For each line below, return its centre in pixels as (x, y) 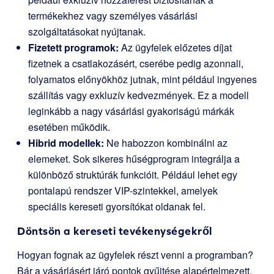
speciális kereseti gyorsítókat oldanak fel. (117, 206)
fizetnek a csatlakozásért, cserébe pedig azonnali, (136, 63)
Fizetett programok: (73, 47)
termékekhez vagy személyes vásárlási (113, 16)
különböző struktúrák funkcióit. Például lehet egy (133, 175)
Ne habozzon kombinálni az (166, 143)
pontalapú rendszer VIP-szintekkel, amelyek (123, 191)
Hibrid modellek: (66, 143)
